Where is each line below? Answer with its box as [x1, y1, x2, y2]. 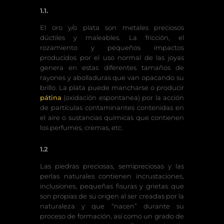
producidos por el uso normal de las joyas [40, 53, 184, 62]
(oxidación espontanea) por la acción [61, 93, 184, 102]
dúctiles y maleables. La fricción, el [40, 33, 184, 42]
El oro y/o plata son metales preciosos [40, 23, 184, 32]
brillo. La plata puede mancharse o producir [40, 83, 184, 92]
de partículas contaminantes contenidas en [40, 103, 184, 112]
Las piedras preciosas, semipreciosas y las [40, 161, 184, 170]
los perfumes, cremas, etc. [40, 123, 124, 132]
